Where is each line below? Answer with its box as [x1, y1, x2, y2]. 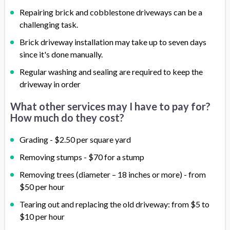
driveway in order [20, 79, 81, 89]
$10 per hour [20, 212, 65, 222]
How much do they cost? [10, 111, 124, 124]
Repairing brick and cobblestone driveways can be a [20, 7, 202, 17]
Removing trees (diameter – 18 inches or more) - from [20, 169, 206, 180]
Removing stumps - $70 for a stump [20, 152, 144, 162]
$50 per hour [20, 182, 65, 192]
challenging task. [20, 20, 78, 30]
